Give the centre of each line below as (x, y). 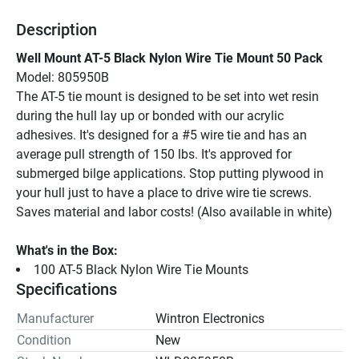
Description (56, 29)
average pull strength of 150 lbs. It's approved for (154, 154)
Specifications (67, 289)
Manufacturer (55, 318)
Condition (44, 340)
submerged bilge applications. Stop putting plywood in (170, 173)
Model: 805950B (63, 77)
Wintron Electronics (210, 318)
